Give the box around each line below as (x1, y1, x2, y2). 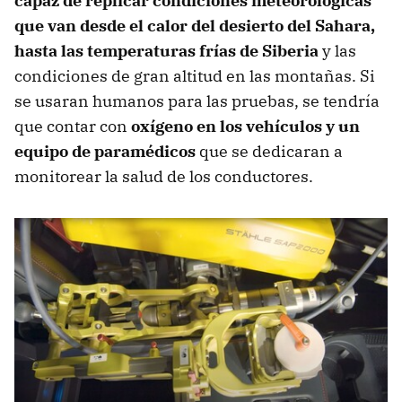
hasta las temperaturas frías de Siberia (14, 39, 319, 61)
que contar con (14, 115, 131, 136)
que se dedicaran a (196, 140, 343, 162)
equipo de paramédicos (14, 140, 196, 162)
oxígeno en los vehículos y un (131, 115, 360, 136)
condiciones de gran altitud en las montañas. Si (14, 65, 375, 86)
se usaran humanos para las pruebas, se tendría (14, 90, 380, 111)
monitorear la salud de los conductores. (14, 165, 313, 187)
